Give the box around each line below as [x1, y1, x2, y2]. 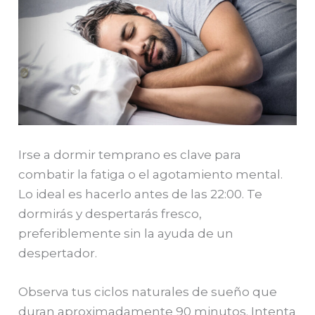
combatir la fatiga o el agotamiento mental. [18, 167, 283, 181]
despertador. [18, 245, 98, 260]
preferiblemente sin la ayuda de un [18, 226, 234, 240]
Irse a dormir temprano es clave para [18, 147, 242, 162]
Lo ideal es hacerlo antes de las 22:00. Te [18, 186, 263, 201]
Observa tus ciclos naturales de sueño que [18, 284, 278, 299]
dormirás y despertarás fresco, [18, 206, 202, 221]
